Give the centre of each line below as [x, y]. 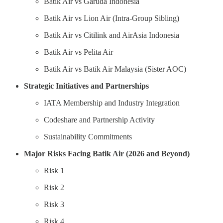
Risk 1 [54, 170]
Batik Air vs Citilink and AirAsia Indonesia [111, 35]
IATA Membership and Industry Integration [112, 103]
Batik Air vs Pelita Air [78, 52]
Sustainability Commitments [88, 136]
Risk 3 [54, 204]
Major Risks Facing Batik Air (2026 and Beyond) [107, 153]
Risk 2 [54, 187]
